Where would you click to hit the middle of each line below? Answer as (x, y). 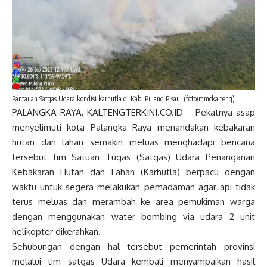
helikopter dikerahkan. (56, 232)
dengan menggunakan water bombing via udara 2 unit (133, 217)
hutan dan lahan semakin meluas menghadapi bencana (133, 142)
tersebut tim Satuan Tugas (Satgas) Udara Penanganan (133, 157)
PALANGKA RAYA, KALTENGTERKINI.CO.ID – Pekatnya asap (133, 113)
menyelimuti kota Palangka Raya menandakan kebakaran (133, 128)
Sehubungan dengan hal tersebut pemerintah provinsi (133, 247)
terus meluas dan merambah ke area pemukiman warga (133, 202)
